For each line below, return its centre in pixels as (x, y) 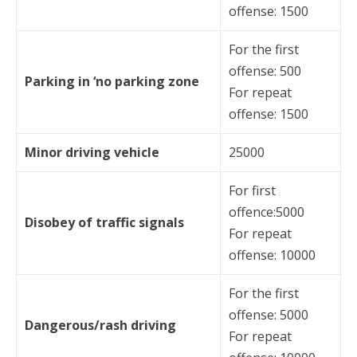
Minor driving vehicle (92, 152)
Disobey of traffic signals (104, 222)
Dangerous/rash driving (100, 325)
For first (252, 190)
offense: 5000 (269, 314)
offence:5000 (267, 212)
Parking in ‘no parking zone (112, 81)
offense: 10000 (272, 255)
